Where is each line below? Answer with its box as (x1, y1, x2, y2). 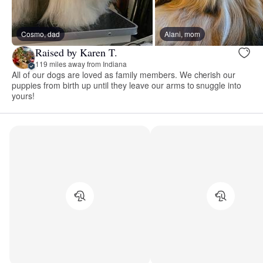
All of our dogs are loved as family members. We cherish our (12, 68, 236, 80)
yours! (12, 89, 35, 102)
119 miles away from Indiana (35, 59, 127, 69)
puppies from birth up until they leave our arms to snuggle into (12, 79, 242, 91)
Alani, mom (164, 28, 200, 39)
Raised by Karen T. (35, 45, 117, 60)
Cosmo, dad (21, 28, 60, 39)
